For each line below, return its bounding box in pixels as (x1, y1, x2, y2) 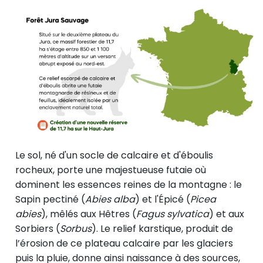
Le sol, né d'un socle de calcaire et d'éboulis (15, 149, 213, 163)
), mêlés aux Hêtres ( (41, 207, 136, 221)
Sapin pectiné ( (15, 193, 85, 207)
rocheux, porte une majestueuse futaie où (15, 163, 206, 177)
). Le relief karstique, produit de (92, 222, 233, 236)
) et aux (209, 207, 244, 221)
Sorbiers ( (15, 222, 60, 236)
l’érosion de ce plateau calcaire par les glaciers (15, 237, 233, 251)
